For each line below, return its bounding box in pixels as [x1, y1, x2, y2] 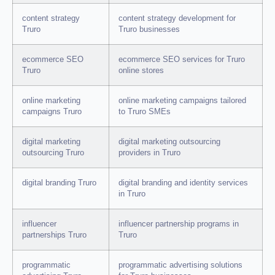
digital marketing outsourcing [118, 137, 220, 147]
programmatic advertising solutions [118, 261, 242, 270]
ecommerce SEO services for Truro [118, 55, 245, 64]
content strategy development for [118, 14, 236, 23]
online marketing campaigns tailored [118, 96, 246, 106]
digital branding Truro [22, 179, 96, 188]
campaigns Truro [22, 107, 82, 117]
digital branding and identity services [118, 179, 248, 188]
